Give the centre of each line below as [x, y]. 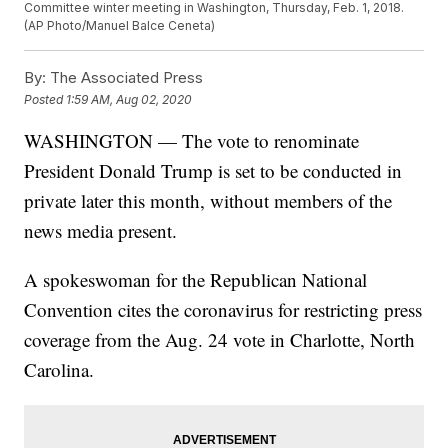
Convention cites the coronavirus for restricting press [223, 310]
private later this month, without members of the [208, 201]
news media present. [101, 231]
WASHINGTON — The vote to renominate [192, 141]
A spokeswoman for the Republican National [196, 280]
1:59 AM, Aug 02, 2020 [129, 99]
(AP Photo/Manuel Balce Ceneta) [120, 26]
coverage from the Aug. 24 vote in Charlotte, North [220, 340]
